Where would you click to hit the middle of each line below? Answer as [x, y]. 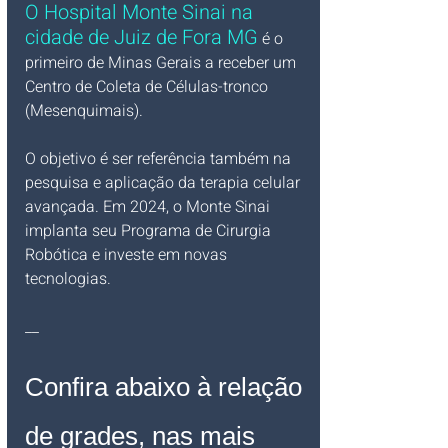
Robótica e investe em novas [128, 254]
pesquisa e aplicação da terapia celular [164, 182]
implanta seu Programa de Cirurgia [150, 230]
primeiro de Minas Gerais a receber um [162, 62]
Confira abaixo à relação [167, 386]
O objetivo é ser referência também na [160, 158]
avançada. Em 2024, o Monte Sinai [149, 206]
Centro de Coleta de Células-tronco [148, 86]
